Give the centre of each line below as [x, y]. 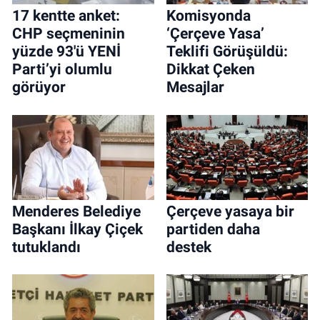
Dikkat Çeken [210, 70]
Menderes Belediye [76, 211]
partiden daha [213, 229]
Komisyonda [208, 16]
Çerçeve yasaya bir [230, 211]
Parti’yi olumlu [62, 70]
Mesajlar [195, 87]
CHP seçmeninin [69, 34]
